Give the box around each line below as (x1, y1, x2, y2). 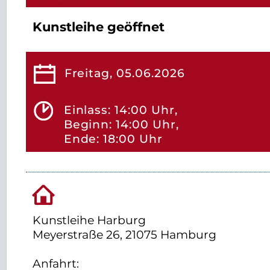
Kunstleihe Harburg (33, 212, 146, 227)
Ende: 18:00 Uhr (63, 131, 163, 146)
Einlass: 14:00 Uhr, (63, 102, 178, 118)
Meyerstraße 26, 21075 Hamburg (33, 227, 217, 242)
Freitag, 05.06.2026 (64, 65, 185, 80)
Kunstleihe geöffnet (32, 19, 165, 35)
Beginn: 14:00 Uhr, (63, 117, 179, 132)
